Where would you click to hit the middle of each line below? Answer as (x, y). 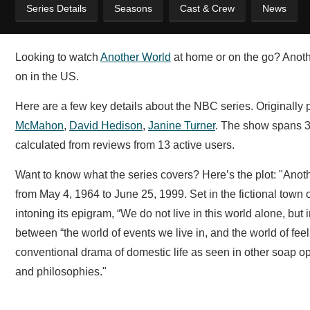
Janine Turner (182, 126)
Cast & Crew (207, 8)
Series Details (56, 8)
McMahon (39, 126)
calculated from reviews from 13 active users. (125, 145)
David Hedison (106, 126)
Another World (136, 57)
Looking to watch (58, 57)
